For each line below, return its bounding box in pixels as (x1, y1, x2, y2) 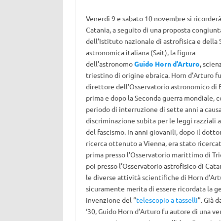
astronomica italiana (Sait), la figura (85, 48, 195, 57)
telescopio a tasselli (136, 195, 198, 204)
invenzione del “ (85, 195, 136, 204)
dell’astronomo (85, 59, 134, 68)
